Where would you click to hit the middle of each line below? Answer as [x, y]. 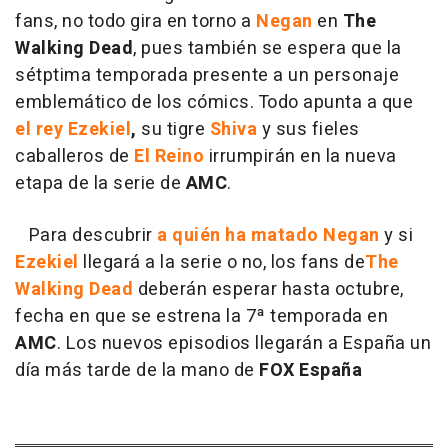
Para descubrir [86, 236]
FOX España [310, 371]
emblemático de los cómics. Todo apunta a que [214, 103]
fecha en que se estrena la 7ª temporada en [201, 317]
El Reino [169, 157]
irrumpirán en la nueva [302, 157]
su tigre [173, 130]
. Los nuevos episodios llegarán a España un [243, 344]
